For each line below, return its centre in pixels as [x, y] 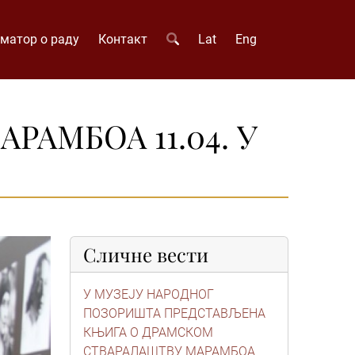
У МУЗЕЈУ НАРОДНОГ [149, 294]
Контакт [122, 39]
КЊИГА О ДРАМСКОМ [148, 332]
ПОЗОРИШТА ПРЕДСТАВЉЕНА [174, 313]
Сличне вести [146, 254]
